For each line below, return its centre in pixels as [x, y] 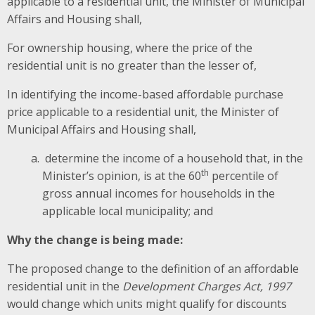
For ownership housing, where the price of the [130, 47]
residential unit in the [65, 286]
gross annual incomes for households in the [158, 193]
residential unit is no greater [84, 65]
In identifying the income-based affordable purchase [145, 94]
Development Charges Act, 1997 [207, 286]
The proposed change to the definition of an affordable [153, 268]
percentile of [243, 175]
